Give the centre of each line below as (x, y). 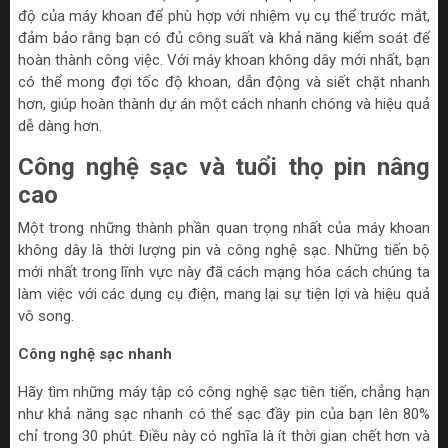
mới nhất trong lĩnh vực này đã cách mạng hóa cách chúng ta (224, 271)
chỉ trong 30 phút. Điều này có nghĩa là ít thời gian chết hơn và (224, 435)
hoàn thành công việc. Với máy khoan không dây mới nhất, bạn (224, 59)
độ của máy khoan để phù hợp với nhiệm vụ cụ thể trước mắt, (224, 15)
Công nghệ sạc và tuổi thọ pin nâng (224, 166)
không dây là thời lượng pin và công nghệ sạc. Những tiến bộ (224, 249)
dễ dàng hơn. (60, 125)
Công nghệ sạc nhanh (95, 353)
